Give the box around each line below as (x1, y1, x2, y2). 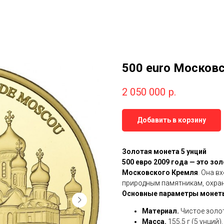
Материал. (142, 206, 179, 215)
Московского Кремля (122, 168, 198, 176)
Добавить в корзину (137, 115, 206, 124)
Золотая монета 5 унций (122, 147, 206, 155)
